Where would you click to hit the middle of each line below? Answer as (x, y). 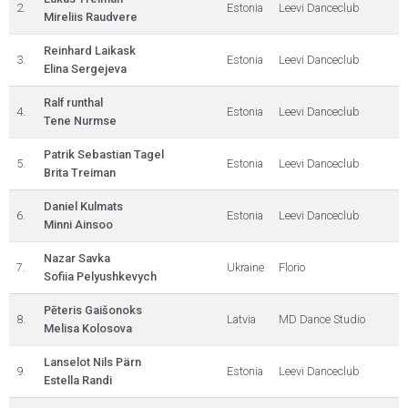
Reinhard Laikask (90, 51)
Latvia (241, 319)
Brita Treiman (80, 173)
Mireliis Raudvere (91, 17)
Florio (292, 267)
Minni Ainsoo (78, 224)
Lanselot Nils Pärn (92, 362)
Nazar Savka (77, 258)
